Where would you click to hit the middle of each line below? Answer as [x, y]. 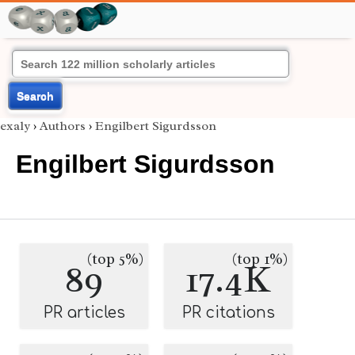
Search [35, 96]
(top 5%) [115, 259]
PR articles [84, 313]
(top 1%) [260, 259]
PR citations [228, 313]
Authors [63, 126]
